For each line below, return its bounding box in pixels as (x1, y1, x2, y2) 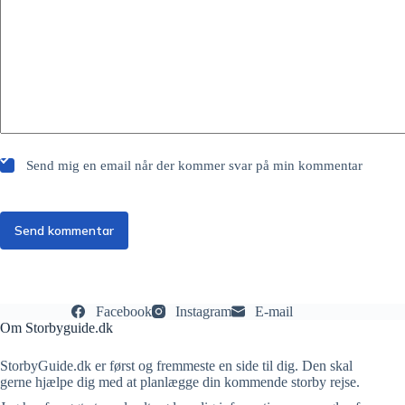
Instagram (174, 303, 231, 319)
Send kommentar (14, 221, 114, 239)
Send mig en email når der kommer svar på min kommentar (23, 157, 363, 173)
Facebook (95, 303, 152, 319)
